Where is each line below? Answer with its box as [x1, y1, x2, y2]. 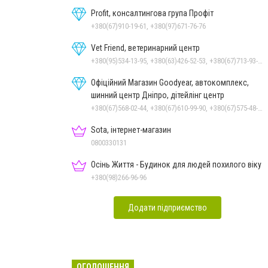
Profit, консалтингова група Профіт [91, 8, 214, 18]
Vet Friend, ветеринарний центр [91, 42, 200, 53]
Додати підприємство [128, 202, 207, 212]
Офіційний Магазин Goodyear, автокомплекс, [91, 77, 249, 87]
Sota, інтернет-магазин [91, 124, 171, 135]
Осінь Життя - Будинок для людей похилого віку [91, 159, 261, 169]
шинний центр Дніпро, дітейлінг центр [91, 90, 224, 100]
